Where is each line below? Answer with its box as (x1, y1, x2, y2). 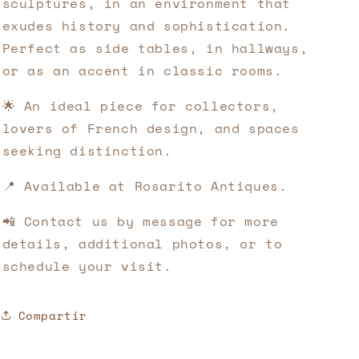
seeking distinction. (2, 141, 172, 160)
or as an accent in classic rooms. (2, 61, 283, 80)
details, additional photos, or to (2, 234, 283, 253)
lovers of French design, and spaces (2, 119, 300, 138)
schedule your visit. (2, 256, 172, 276)
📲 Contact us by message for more (2, 212, 279, 231)
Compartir (18, 306, 87, 324)
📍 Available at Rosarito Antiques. (2, 176, 288, 196)
